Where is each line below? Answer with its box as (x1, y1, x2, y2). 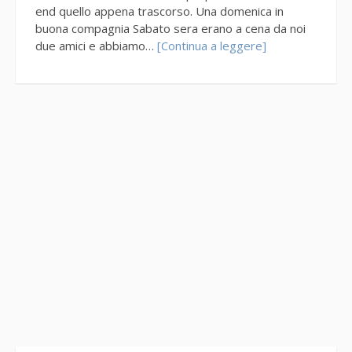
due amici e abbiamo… (35, 36, 157, 53)
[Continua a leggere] (157, 36, 266, 53)
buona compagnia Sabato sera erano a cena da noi (35, 19, 306, 35)
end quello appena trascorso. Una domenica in (35, 2, 284, 18)
